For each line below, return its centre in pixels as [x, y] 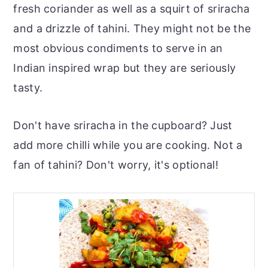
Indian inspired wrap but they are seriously [125, 68]
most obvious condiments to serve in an [118, 48]
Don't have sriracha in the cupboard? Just [123, 125]
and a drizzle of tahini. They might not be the [132, 28]
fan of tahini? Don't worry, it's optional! [116, 165]
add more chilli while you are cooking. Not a [128, 145]
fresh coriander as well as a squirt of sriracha [132, 8]
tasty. [28, 87]
